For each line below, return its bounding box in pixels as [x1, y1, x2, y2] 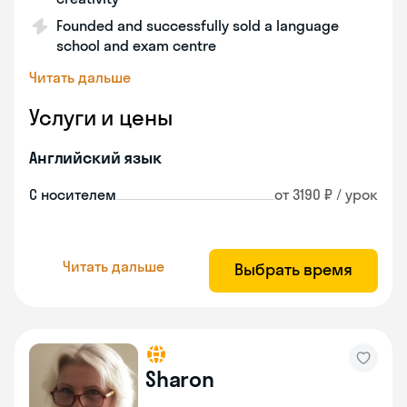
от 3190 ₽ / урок [274, 185, 378, 203]
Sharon [145, 365, 214, 392]
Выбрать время [234, 259, 352, 280]
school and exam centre [56, 36, 216, 55]
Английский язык [29, 147, 162, 168]
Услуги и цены [29, 104, 173, 131]
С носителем [29, 185, 116, 203]
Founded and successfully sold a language [56, 16, 339, 35]
